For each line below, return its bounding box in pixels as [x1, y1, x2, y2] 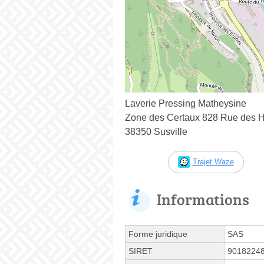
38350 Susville [125, 126, 187, 137]
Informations [157, 188, 249, 210]
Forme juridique [128, 229, 187, 239]
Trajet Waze [192, 157, 234, 166]
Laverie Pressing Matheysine [125, 98, 246, 108]
